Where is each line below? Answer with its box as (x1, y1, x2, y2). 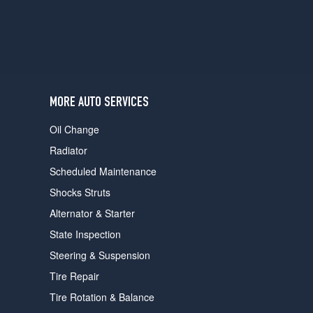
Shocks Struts (49, 185, 110, 200)
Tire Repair (49, 269, 99, 284)
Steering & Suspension (49, 248, 150, 263)
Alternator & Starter (49, 206, 135, 221)
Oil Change (49, 122, 99, 137)
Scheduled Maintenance (49, 164, 156, 179)
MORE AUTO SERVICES (49, 96, 149, 111)
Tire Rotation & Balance (49, 290, 154, 305)
